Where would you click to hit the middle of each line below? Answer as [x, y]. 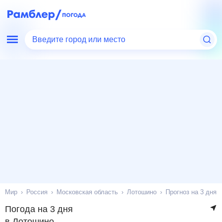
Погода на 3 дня [38, 209]
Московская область [87, 192]
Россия [38, 192]
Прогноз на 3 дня [192, 192]
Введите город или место [81, 40]
